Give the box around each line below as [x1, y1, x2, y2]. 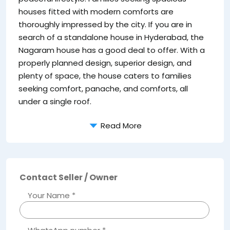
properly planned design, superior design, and [18, 57, 191, 68]
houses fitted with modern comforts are [18, 6, 174, 17]
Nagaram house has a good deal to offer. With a [18, 44, 205, 55]
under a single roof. [18, 95, 91, 107]
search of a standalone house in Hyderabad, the [18, 31, 204, 43]
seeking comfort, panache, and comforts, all [18, 83, 188, 94]
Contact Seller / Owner [20, 171, 118, 183]
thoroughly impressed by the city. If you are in [18, 18, 192, 30]
